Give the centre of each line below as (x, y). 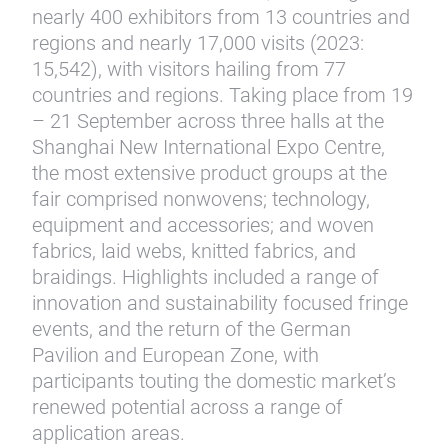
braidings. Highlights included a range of (205, 277)
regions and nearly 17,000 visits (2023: (198, 43)
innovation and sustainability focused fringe (220, 303)
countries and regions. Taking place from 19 (222, 95)
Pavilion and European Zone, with (175, 355)
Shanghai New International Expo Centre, (208, 147)
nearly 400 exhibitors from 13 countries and (221, 17)
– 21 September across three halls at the (208, 121)
